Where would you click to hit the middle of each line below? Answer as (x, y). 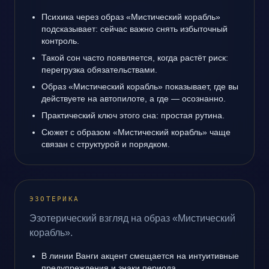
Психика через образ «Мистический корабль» (131, 17)
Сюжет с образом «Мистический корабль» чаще (136, 132)
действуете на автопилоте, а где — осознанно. (134, 98)
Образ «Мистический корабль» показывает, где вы (140, 86)
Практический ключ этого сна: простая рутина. (133, 115)
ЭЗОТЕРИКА (55, 199)
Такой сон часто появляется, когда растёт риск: (135, 58)
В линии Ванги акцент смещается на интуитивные (140, 256)
